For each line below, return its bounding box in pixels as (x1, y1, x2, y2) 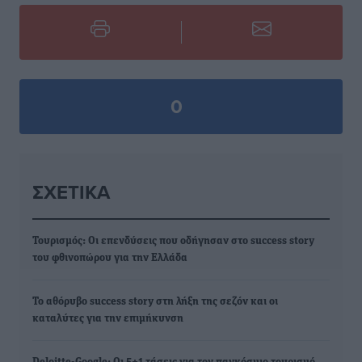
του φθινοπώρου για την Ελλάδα (32, 252, 187, 264)
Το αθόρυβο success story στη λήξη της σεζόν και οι (32, 296, 278, 308)
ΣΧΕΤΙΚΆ (32, 178, 110, 206)
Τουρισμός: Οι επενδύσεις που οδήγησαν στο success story (32, 235, 314, 247)
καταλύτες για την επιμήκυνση (32, 313, 183, 325)
